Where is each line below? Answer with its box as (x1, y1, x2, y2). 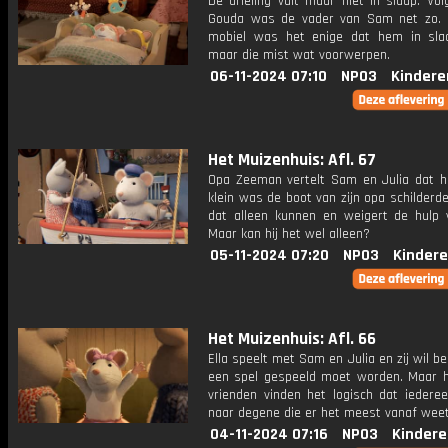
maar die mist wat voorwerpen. (208, 46, 390, 64)
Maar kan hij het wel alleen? (208, 225, 370, 243)
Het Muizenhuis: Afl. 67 (208, 149, 376, 171)
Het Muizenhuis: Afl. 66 (208, 328, 376, 350)
